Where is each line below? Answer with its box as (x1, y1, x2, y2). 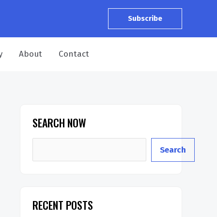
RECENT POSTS (32, 197, 93, 213)
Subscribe (128, 14, 162, 23)
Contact (58, 49, 89, 59)
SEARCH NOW (32, 115, 86, 130)
